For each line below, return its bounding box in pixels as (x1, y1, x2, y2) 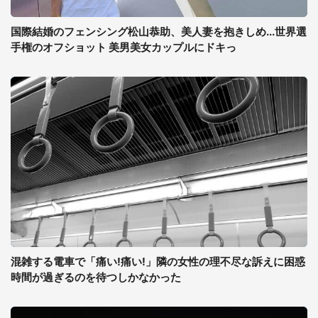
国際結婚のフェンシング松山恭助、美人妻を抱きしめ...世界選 (11, 25, 307, 38)
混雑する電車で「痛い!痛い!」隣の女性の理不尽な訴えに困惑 (11, 255, 305, 268)
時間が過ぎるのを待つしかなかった (11, 270, 181, 284)
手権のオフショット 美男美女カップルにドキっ (11, 40, 236, 54)
